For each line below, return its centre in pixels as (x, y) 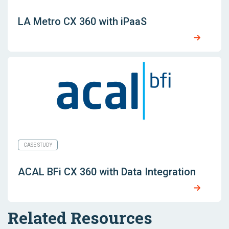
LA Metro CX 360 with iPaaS (82, 21)
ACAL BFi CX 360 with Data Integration (107, 171)
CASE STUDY (38, 145)
